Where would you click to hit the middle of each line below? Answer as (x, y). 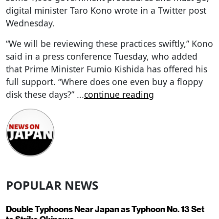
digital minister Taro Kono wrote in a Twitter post (106, 10)
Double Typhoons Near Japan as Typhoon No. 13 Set (105, 209)
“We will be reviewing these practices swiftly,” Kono (109, 43)
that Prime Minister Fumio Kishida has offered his (107, 69)
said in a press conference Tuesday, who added (102, 56)
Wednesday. (30, 23)
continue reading (119, 94)
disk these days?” (41, 94)
